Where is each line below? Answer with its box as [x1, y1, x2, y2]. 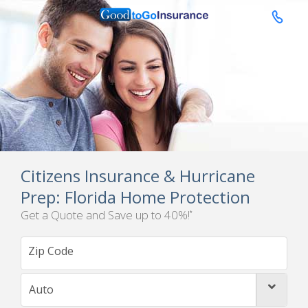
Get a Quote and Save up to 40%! [21, 207, 190, 223]
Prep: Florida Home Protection [21, 186, 250, 208]
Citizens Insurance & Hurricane [21, 164, 255, 187]
